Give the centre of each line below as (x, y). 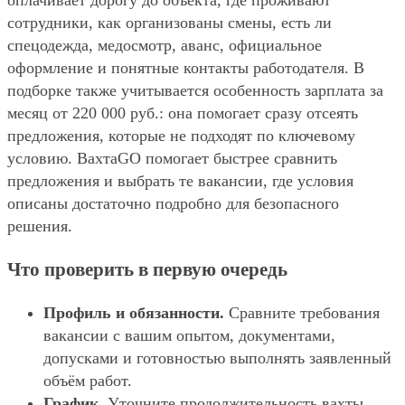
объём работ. (88, 381)
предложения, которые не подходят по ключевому (181, 136)
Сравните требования (302, 313)
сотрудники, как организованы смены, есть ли (170, 23)
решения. (40, 226)
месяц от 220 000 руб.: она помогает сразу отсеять (183, 113)
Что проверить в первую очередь (147, 270)
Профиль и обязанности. (134, 313)
